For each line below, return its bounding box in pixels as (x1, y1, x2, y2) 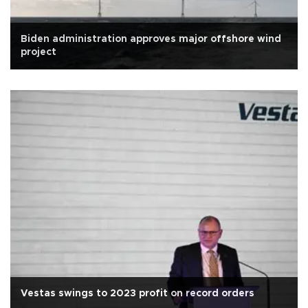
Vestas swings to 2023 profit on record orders (21, 288, 254, 298)
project (21, 47, 56, 57)
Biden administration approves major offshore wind (21, 34, 281, 44)
